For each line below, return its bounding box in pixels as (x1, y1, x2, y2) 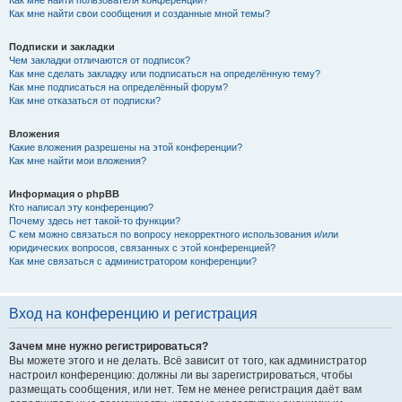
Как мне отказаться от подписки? (9, 94, 161, 106)
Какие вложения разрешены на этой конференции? (9, 141, 242, 153)
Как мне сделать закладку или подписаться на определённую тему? (9, 67, 320, 79)
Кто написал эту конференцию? (9, 201, 153, 213)
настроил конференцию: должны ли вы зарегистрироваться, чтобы (9, 368, 353, 381)
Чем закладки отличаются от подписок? (9, 54, 190, 66)
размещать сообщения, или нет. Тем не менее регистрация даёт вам (9, 382, 362, 396)
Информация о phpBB (9, 188, 119, 199)
